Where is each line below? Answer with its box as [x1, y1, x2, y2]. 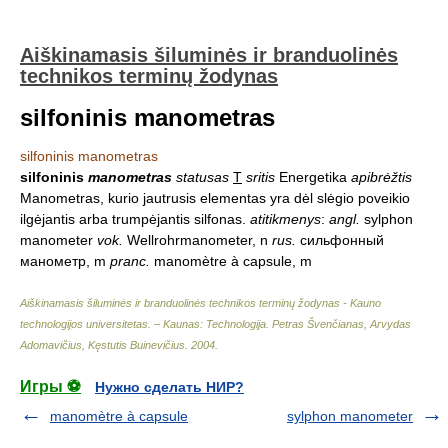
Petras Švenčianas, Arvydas [272, 318, 411, 330]
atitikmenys [250, 211, 321, 227]
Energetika [275, 169, 351, 185]
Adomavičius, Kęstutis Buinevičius [20, 339, 185, 351]
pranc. [110, 253, 150, 269]
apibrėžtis [351, 169, 412, 185]
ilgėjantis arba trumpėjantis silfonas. [20, 211, 250, 227]
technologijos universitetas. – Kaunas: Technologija [20, 318, 266, 330]
